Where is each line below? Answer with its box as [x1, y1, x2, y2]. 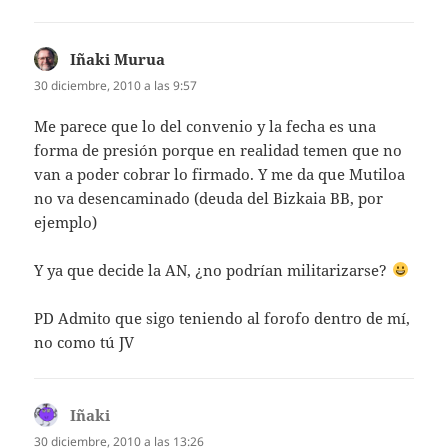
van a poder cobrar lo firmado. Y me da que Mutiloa [34, 163, 406, 184]
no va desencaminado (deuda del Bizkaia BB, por [34, 187, 384, 208]
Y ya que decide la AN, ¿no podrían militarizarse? [34, 259, 392, 280]
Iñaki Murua [70, 48, 166, 69]
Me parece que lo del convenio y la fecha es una [34, 115, 377, 136]
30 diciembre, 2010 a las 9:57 [34, 76, 198, 94]
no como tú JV [34, 331, 135, 352]
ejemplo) [34, 211, 98, 232]
